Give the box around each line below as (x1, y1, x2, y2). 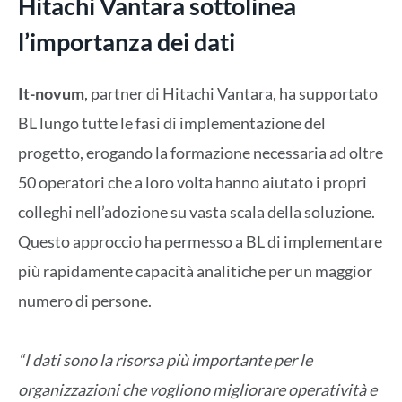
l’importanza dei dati (18, 27, 235, 57)
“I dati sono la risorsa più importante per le (18, 350, 312, 371)
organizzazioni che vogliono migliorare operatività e (18, 380, 377, 400)
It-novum (18, 83, 84, 103)
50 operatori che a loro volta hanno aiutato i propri (18, 171, 367, 192)
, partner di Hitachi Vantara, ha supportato (84, 83, 378, 103)
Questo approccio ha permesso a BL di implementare (18, 231, 382, 251)
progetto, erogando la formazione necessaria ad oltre (18, 142, 383, 162)
